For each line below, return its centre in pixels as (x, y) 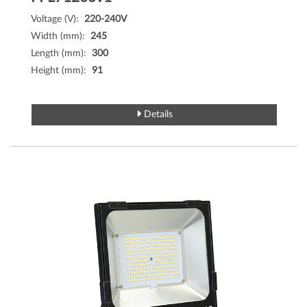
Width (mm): (61, 36)
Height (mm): (61, 71)
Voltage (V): (58, 19)
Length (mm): (61, 53)
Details (157, 114)
